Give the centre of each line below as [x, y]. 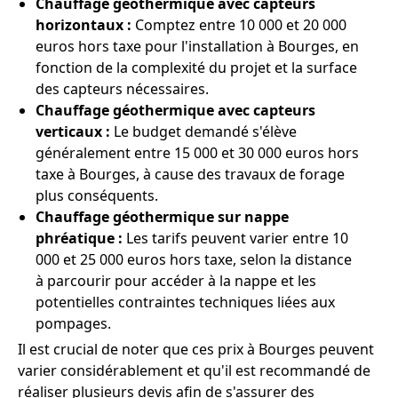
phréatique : [79, 238]
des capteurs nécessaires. [122, 88]
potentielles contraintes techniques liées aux [185, 302]
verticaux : [73, 131]
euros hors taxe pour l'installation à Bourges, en [197, 46]
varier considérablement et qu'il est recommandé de [194, 370]
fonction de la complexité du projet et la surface [196, 67]
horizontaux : [84, 24]
